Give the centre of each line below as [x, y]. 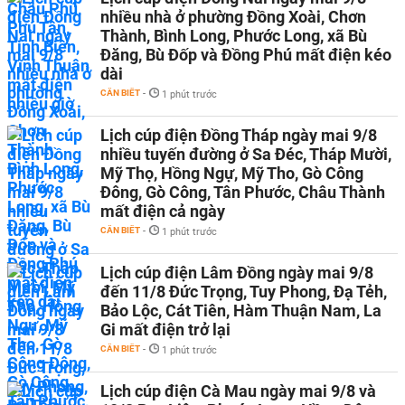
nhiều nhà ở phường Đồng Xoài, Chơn [233, 17]
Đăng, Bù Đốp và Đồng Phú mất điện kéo [246, 55]
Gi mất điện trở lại [165, 330]
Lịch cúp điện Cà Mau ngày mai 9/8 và [238, 391]
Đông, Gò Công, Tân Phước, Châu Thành [243, 192]
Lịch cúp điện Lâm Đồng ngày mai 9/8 [237, 273]
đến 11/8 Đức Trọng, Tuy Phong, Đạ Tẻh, [244, 292]
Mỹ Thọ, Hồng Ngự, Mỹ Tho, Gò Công [232, 173]
